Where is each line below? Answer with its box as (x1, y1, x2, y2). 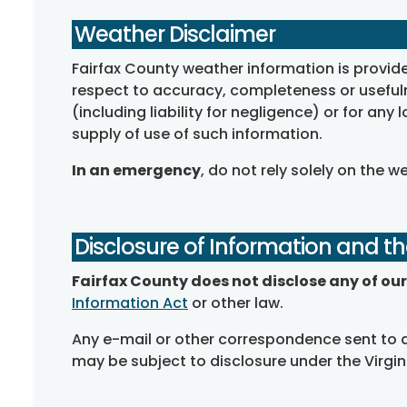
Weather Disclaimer (74, 19, 275, 49)
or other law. (188, 293, 283, 313)
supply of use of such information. (72, 124, 323, 144)
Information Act (72, 293, 188, 313)
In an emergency (72, 160, 201, 181)
